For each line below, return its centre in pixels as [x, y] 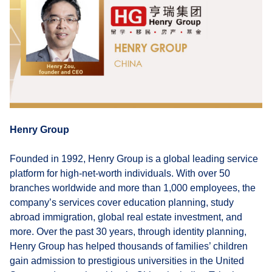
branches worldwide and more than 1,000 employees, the [133, 188]
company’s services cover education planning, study [122, 202]
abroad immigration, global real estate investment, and [126, 217]
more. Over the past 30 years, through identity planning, [128, 231]
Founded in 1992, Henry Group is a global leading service [134, 158]
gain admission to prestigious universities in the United [127, 260]
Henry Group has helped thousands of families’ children [129, 246]
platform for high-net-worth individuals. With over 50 [120, 173]
